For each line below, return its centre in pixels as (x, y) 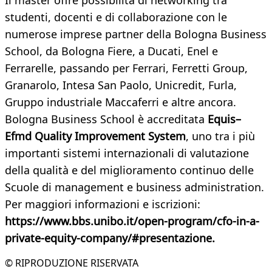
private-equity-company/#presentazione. (110, 238)
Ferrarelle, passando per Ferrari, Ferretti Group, (126, 68)
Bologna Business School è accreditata (106, 119)
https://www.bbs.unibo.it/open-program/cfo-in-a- (132, 221)
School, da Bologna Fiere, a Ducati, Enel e (111, 51)
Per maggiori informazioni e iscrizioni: (103, 204)
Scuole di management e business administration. (134, 187)
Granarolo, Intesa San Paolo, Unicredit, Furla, (121, 85)
